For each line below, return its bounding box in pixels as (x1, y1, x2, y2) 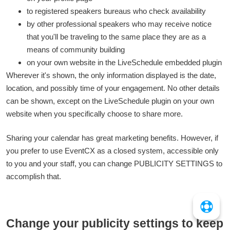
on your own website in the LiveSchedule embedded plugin (27, 57, 222, 67)
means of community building (27, 45, 125, 54)
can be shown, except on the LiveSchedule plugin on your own (6, 96, 214, 105)
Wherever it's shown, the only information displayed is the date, (6, 70, 216, 80)
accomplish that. (6, 172, 63, 181)
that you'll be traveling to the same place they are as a (27, 32, 206, 41)
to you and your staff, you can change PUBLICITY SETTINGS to (6, 159, 222, 168)
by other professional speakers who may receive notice (27, 19, 212, 28)
